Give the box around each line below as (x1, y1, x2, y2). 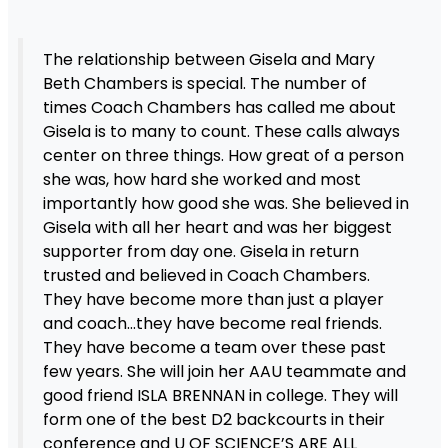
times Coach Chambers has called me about (42, 96, 396, 120)
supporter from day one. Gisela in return (42, 240, 359, 264)
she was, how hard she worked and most (42, 168, 361, 192)
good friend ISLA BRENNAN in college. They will (42, 384, 398, 408)
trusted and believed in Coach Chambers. (42, 264, 370, 288)
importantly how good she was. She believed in (42, 192, 409, 216)
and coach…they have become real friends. (42, 312, 382, 336)
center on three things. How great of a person (42, 144, 404, 168)
